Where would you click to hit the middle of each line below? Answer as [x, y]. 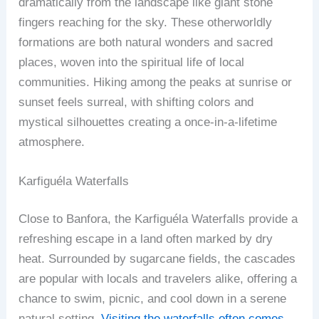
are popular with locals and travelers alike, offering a [158, 279]
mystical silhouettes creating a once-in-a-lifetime [148, 122]
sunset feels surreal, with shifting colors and [136, 102]
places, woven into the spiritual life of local [132, 62]
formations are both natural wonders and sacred [146, 42]
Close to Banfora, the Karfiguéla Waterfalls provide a [158, 219]
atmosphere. [52, 142]
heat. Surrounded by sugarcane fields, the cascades [157, 259]
